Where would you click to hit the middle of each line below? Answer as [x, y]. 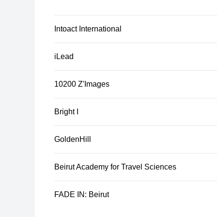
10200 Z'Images [82, 84]
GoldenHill [73, 139]
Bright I [66, 112]
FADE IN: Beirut [82, 194]
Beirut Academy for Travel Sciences [115, 167]
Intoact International [88, 29]
